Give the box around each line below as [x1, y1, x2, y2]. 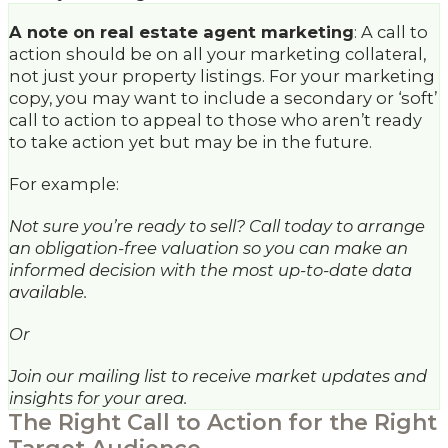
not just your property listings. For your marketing [9, 65, 435, 86]
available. [9, 281, 87, 302]
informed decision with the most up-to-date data [9, 259, 412, 280]
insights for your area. [9, 387, 187, 408]
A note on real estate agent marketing [9, 21, 354, 42]
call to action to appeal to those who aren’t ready [9, 109, 422, 130]
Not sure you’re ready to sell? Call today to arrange [9, 215, 425, 236]
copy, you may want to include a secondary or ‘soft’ [9, 87, 437, 108]
